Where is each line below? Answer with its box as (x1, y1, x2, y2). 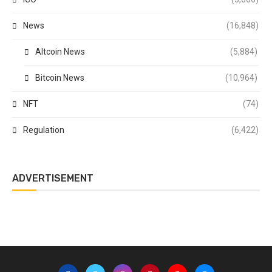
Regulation (23, 125, 64, 135)
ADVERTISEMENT (12, 172, 93, 185)
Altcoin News (35, 47, 85, 57)
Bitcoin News (35, 73, 84, 83)
